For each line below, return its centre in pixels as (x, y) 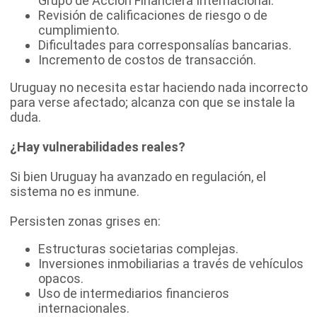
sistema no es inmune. (75, 191)
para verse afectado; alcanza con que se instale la (152, 102)
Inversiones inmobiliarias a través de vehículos (171, 263)
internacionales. (84, 308)
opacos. (61, 278)
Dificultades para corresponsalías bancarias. (165, 45)
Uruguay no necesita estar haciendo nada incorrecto (159, 87)
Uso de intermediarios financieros (134, 293)
